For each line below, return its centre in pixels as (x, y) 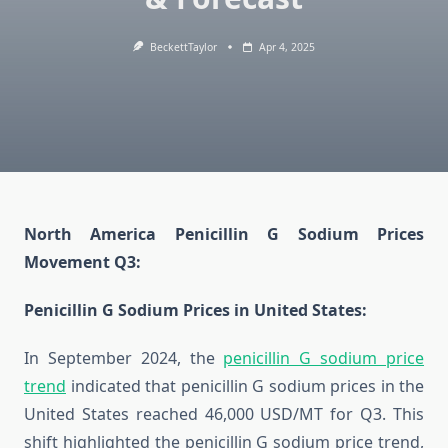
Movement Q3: (82, 262)
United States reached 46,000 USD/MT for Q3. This (224, 414)
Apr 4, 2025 (286, 47)
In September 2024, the (124, 358)
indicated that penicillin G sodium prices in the (245, 386)
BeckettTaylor (183, 47)
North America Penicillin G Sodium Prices (224, 234)
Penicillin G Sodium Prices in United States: (195, 310)
